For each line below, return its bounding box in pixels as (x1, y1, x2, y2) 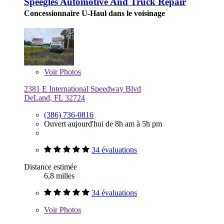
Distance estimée (24, 162, 77, 171)
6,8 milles (44, 171, 74, 180)
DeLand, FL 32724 (24, 93, 85, 102)
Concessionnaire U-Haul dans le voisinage (24, 9, 165, 18)
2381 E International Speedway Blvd (24, 84, 141, 93)
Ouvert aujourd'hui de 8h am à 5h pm (44, 119, 162, 128)
